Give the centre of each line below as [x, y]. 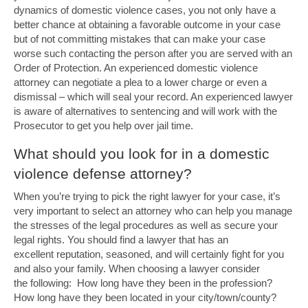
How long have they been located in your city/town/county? [145, 297]
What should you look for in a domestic [142, 154]
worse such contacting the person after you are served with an [153, 53]
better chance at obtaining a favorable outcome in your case [147, 24]
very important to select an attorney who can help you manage [153, 211]
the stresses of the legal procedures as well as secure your [146, 225]
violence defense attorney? [103, 174]
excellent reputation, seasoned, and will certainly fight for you [149, 254]
